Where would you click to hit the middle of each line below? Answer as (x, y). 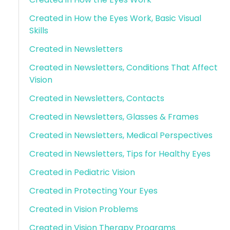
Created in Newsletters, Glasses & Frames (114, 117)
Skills (39, 30)
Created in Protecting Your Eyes (93, 190)
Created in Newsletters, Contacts (97, 98)
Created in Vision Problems (83, 209)
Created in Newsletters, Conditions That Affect (123, 67)
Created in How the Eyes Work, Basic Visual (115, 18)
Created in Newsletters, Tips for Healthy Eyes (120, 154)
